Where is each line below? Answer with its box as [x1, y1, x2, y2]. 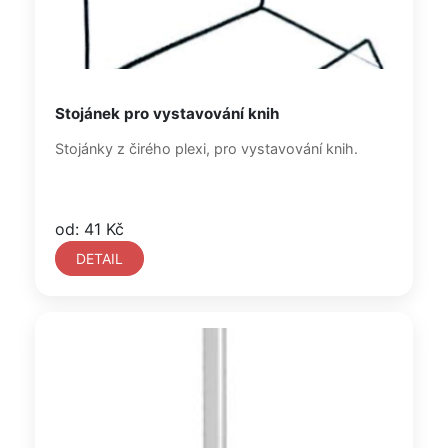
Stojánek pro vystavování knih [55, 104, 279, 123]
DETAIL [76, 250, 123, 267]
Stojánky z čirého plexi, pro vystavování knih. [55, 140, 358, 157]
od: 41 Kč [55, 219, 124, 239]
